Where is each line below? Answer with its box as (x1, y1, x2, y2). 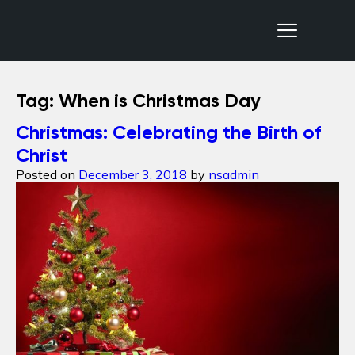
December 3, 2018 (78, 166, 187, 182)
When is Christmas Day (59, 89, 261, 112)
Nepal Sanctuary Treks (16, 50, 148, 66)
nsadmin (208, 166, 259, 182)
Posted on (16, 166, 78, 182)
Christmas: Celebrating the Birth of (16, 120, 321, 143)
